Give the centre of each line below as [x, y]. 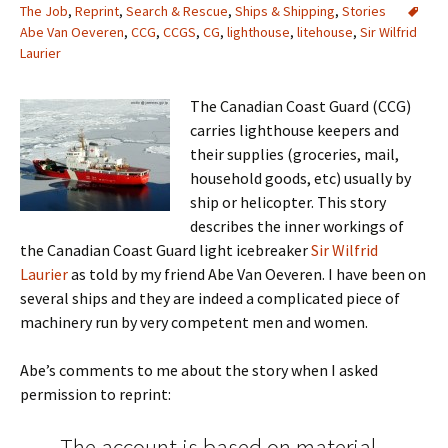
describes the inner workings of [297, 226]
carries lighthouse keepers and [294, 130]
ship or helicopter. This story [288, 202]
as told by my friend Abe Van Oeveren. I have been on [247, 274]
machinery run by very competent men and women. [194, 322]
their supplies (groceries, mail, [294, 154]
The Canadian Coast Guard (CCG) [300, 106]
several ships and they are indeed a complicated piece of [210, 298]
